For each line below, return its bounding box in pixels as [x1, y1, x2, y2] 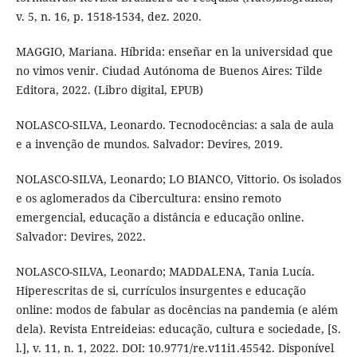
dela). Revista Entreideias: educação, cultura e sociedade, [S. [15, 321, 341, 337]
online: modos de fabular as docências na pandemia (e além [15, 302, 338, 318]
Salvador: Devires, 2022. [15, 229, 146, 245]
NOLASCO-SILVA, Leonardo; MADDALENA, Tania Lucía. [15, 264, 315, 280]
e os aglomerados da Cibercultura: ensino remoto [15, 190, 281, 206]
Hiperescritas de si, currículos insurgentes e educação [15, 283, 306, 299]
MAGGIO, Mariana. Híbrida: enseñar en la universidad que [15, 44, 333, 60]
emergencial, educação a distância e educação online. [15, 210, 304, 226]
